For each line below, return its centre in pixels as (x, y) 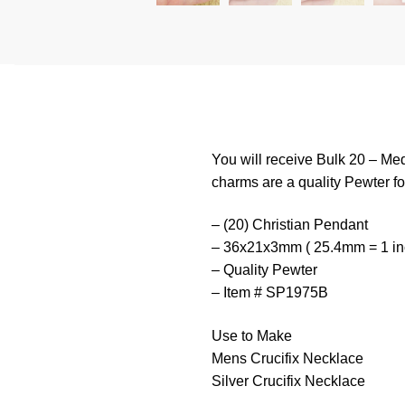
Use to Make (251, 336)
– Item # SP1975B (269, 293)
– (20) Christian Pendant (289, 225)
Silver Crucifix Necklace (288, 381)
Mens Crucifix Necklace (287, 359)
